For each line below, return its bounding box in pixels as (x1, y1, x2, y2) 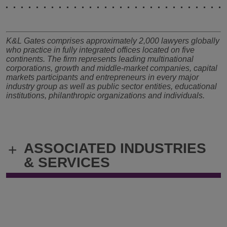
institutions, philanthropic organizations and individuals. (6, 91, 207, 100)
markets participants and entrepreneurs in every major (6, 72, 199, 82)
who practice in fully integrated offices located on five (6, 45, 195, 54)
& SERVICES (24, 154, 110, 170)
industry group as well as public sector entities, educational (6, 82, 217, 91)
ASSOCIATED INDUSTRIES (24, 140, 206, 156)
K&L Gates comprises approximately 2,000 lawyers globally (6, 36, 219, 45)
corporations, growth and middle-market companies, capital (6, 63, 217, 72)
